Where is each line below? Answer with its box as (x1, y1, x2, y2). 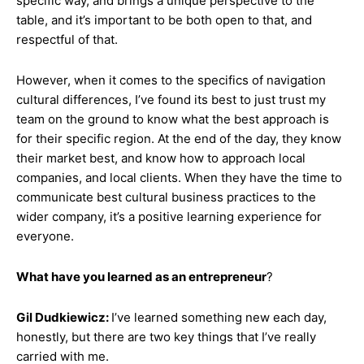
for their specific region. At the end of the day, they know (16, 131, 341, 146)
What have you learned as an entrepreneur (16, 269, 266, 284)
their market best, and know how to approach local (16, 150, 305, 166)
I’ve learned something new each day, (111, 310, 327, 325)
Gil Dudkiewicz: (16, 310, 111, 325)
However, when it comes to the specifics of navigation (16, 72, 326, 88)
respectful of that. (16, 32, 118, 47)
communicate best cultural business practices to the (16, 189, 316, 205)
